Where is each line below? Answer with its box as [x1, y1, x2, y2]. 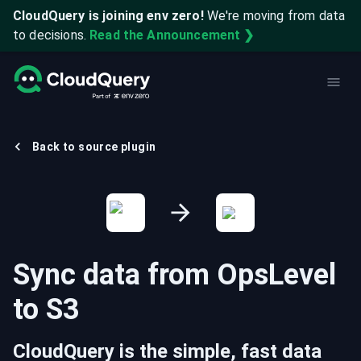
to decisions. [13, 27, 86, 43]
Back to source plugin [32, 140, 156, 153]
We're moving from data [206, 8, 346, 23]
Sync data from [13, 258, 217, 292]
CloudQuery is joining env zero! [13, 8, 204, 23]
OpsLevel [217, 258, 336, 292]
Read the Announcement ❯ [89, 27, 255, 43]
